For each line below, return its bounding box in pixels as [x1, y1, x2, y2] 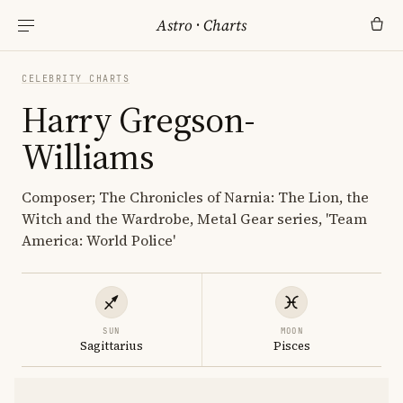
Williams [22, 132, 155, 181]
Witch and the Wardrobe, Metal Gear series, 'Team [22, 209, 367, 228]
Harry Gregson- [22, 95, 255, 144]
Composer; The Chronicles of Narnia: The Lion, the [22, 187, 369, 207]
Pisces [273, 338, 310, 354]
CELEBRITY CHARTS [22, 73, 130, 85]
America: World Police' [22, 230, 175, 250]
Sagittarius [79, 338, 143, 354]
